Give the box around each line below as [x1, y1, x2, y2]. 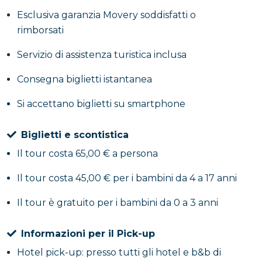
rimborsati [17, 25, 64, 36]
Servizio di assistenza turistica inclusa [17, 49, 187, 60]
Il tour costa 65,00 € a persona [17, 148, 158, 159]
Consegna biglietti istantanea [17, 74, 152, 85]
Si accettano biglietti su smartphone [17, 98, 185, 109]
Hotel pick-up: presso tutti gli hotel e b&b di [17, 247, 221, 258]
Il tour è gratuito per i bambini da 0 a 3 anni [17, 197, 218, 208]
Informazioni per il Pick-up [21, 228, 155, 239]
